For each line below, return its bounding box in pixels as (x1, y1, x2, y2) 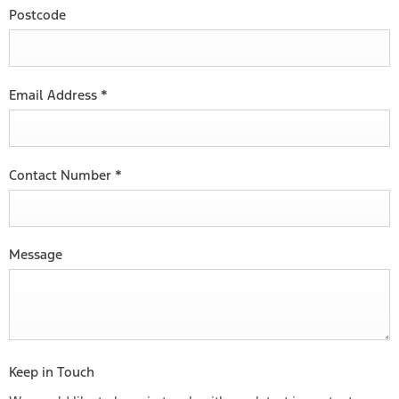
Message (9, 245, 62, 263)
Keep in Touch (9, 362, 94, 380)
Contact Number (9, 166, 115, 183)
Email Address (9, 85, 101, 103)
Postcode (9, 5, 66, 23)
